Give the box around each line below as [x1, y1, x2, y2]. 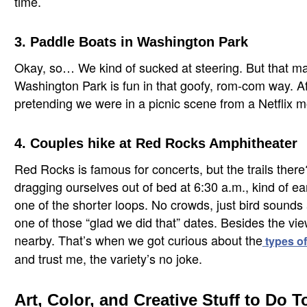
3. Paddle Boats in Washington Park [14, 34, 248, 49]
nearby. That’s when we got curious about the [14, 231, 262, 249]
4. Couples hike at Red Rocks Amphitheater [14, 136, 297, 151]
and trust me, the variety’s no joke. [14, 249, 202, 267]
